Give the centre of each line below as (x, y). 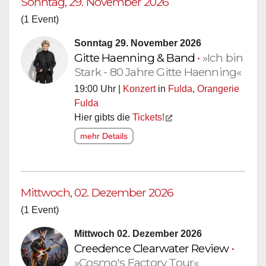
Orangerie (218, 89)
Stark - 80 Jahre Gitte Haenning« (158, 72)
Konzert (139, 89)
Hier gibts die (103, 118)
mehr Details (104, 136)
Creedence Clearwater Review (153, 248)
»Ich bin (223, 58)
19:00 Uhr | (99, 89)
